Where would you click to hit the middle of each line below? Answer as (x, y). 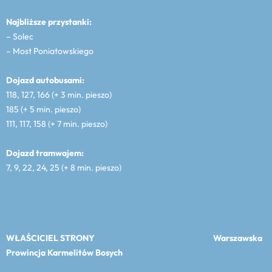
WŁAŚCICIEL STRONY (110, 238)
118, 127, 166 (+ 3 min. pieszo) (59, 95)
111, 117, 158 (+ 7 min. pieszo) (57, 124)
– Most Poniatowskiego (50, 51)
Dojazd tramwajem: (45, 153)
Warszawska (238, 238)
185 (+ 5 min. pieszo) (43, 109)
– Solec (20, 36)
